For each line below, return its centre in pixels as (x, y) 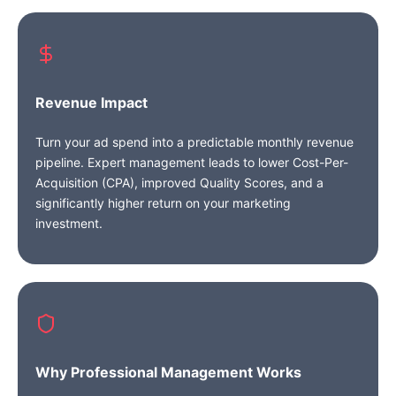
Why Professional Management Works (168, 372)
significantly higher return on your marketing (163, 203)
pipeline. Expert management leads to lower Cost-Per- (192, 162)
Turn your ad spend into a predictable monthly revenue (194, 142)
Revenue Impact (91, 103)
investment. (69, 223)
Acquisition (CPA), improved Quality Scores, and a (179, 183)
